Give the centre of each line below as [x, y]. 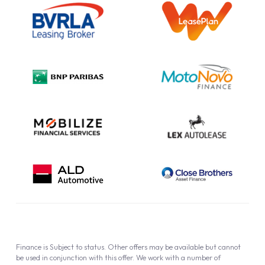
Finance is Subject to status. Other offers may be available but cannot [128, 246]
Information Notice [55, 22]
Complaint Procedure [60, 43]
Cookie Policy [44, 87]
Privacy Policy [45, 65]
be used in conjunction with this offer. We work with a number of [118, 257]
